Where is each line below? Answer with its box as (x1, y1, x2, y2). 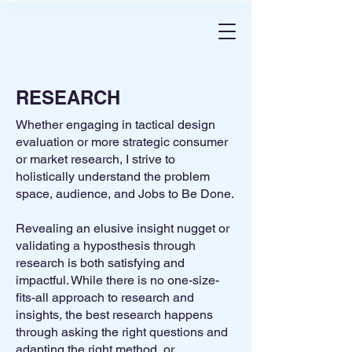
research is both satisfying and (16, 255, 185, 270)
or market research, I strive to (16, 152, 175, 167)
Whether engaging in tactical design (16, 117, 215, 132)
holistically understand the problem (16, 169, 210, 184)
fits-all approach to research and (16, 290, 194, 305)
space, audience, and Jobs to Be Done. (16, 186, 234, 201)
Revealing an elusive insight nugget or (16, 221, 229, 236)
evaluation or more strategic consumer (16, 134, 228, 149)
